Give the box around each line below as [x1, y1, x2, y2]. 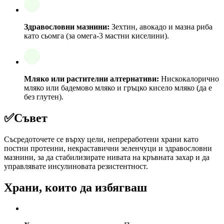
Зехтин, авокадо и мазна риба [109, 22, 212, 31]
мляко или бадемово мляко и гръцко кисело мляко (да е [24, 83, 212, 92]
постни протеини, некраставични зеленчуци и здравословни [4, 143, 212, 152]
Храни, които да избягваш [4, 180, 147, 194]
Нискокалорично [159, 74, 219, 83]
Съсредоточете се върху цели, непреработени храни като [4, 134, 198, 143]
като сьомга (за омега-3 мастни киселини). [24, 31, 169, 40]
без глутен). [24, 92, 63, 101]
